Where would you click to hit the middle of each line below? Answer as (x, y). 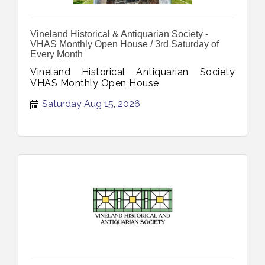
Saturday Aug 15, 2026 (91, 104)
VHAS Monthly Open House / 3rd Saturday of (125, 44)
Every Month (56, 54)
